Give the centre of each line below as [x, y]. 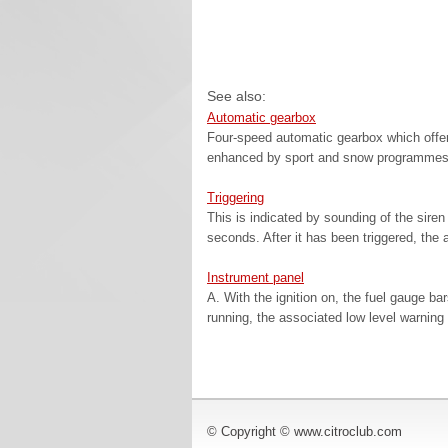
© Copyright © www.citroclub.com [304, 431]
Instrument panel [255, 277]
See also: [236, 96]
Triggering [235, 197]
